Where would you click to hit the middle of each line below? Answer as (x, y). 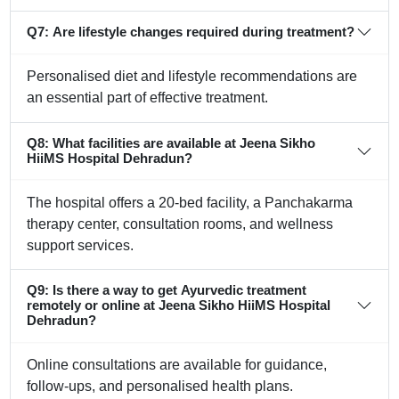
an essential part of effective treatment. (148, 98)
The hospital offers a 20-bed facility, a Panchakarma (190, 202)
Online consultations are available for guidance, (177, 365)
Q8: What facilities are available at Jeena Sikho (171, 143)
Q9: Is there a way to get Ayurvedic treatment (167, 290)
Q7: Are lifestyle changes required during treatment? (191, 32)
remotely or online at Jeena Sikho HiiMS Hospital (179, 305)
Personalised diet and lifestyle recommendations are (192, 77)
